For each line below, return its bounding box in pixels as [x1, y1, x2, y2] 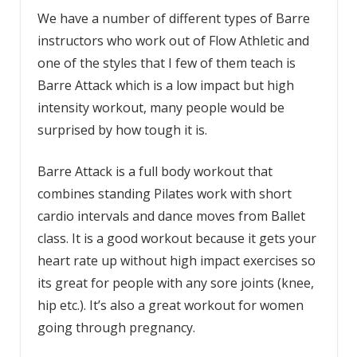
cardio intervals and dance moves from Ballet [37, 207, 305, 226]
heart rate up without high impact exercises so [37, 252, 316, 270]
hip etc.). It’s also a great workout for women [37, 296, 304, 315]
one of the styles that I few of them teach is [37, 54, 296, 73]
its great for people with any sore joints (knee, [37, 274, 314, 292]
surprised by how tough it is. [37, 121, 210, 139]
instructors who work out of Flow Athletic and [37, 32, 309, 50]
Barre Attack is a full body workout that [37, 163, 273, 181]
